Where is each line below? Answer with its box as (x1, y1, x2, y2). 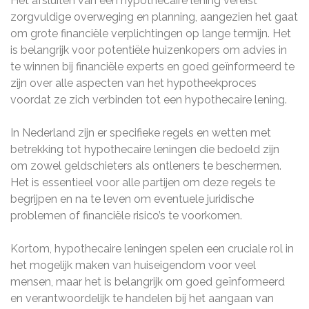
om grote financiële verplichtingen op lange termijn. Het (10, 27, 291, 40)
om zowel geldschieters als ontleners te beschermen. (10, 159, 281, 172)
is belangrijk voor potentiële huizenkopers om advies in (10, 43, 287, 57)
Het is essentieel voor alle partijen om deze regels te (10, 176, 275, 189)
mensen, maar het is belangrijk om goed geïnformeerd (10, 275, 285, 288)
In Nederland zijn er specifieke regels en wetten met (10, 126, 271, 139)
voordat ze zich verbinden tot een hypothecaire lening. (10, 93, 287, 106)
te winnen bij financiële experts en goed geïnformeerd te (10, 60, 295, 73)
